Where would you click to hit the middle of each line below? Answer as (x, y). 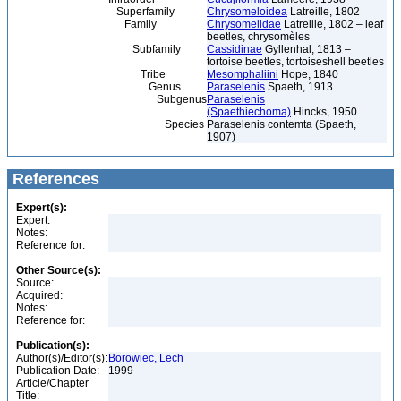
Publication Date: (58, 371)
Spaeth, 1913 (299, 87)
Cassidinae (235, 49)
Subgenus (109, 99)
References (54, 179)
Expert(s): (42, 208)
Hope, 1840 (308, 74)
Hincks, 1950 (324, 112)
